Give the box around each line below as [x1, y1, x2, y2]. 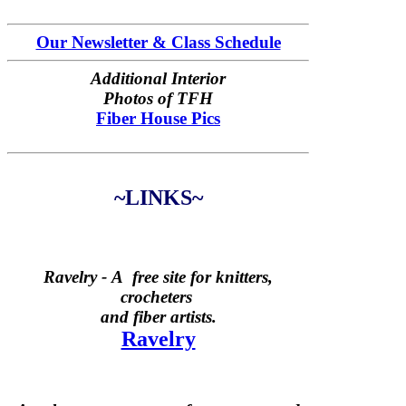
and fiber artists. [100, 307, 217, 326]
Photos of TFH [103, 89, 213, 108]
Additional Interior [91, 69, 226, 88]
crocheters [120, 287, 197, 306]
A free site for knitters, [111, 267, 273, 286]
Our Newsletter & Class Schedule [35, 33, 281, 52]
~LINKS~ [113, 186, 203, 209]
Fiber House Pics [96, 109, 220, 128]
